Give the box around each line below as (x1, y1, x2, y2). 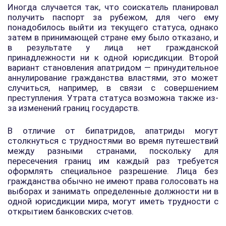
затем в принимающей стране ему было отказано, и (8, 32, 218, 42)
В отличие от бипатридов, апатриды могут (8, 126, 218, 136)
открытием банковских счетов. (8, 206, 134, 216)
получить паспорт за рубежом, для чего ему (8, 12, 218, 22)
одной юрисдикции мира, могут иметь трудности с (8, 196, 218, 206)
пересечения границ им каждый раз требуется (8, 156, 218, 166)
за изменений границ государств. (8, 103, 140, 113)
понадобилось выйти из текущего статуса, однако (8, 22, 218, 32)
